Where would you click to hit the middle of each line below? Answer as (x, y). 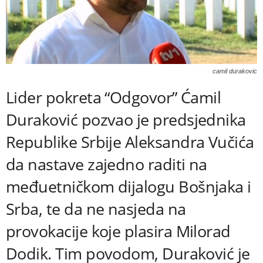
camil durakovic (235, 71)
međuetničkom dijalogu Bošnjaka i (129, 186)
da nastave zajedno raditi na (107, 164)
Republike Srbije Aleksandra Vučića (130, 141)
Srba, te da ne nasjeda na (96, 208)
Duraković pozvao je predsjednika (126, 119)
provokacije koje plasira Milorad (118, 231)
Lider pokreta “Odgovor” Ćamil (114, 97)
